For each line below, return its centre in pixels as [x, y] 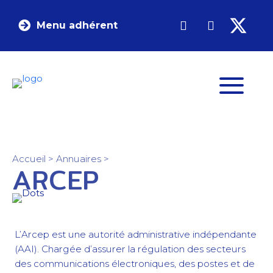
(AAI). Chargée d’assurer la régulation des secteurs [130, 249]
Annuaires [79, 159]
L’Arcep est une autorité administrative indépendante [136, 235]
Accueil [29, 159]
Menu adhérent [77, 25]
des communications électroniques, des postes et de [135, 264]
